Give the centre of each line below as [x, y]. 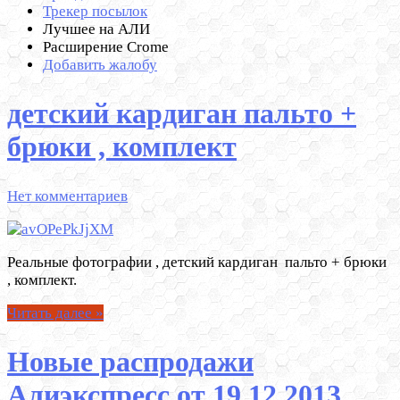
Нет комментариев [67, 196]
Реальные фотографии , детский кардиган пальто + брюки [197, 262]
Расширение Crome [106, 46]
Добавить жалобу [100, 64]
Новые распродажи [130, 362]
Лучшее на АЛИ [96, 29]
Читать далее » [55, 312]
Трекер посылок [95, 11]
